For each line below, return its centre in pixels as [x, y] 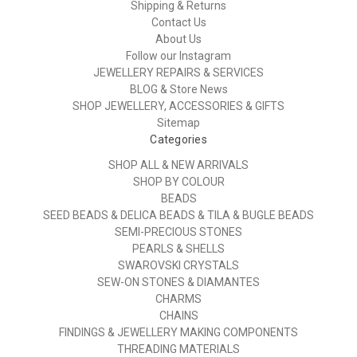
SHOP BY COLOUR [178, 182]
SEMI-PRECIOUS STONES [178, 232]
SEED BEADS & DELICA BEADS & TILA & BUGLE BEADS [178, 215]
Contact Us [178, 23]
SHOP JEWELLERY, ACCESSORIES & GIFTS [178, 106]
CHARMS [178, 299]
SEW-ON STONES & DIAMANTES [178, 282]
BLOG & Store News [178, 90]
